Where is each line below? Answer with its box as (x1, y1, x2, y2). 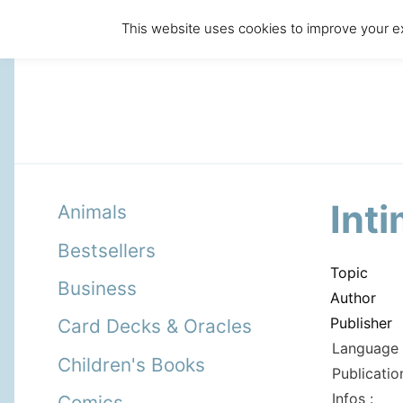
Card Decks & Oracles (58, 315, 252, 338)
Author (330, 289, 376, 307)
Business (58, 276, 137, 300)
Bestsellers (58, 238, 156, 262)
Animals (58, 201, 127, 224)
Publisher (330, 314, 392, 332)
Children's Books (58, 353, 205, 376)
